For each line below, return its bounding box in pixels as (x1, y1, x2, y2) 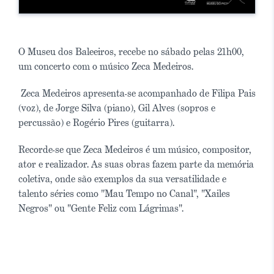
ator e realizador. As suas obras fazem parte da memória (18, 158, 254, 171)
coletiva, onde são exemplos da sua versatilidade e (18, 172, 226, 186)
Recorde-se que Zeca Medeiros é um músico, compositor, (18, 143, 251, 157)
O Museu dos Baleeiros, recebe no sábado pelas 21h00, (18, 45, 244, 59)
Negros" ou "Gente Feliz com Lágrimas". (18, 202, 183, 215)
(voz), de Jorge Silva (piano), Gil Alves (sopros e (18, 102, 215, 115)
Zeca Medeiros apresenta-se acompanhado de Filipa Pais (18, 87, 256, 100)
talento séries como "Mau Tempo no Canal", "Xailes (18, 187, 230, 201)
